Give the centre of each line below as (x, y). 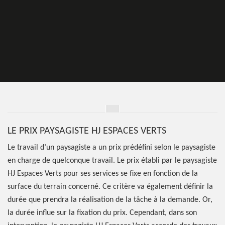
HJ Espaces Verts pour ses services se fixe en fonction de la (103, 174)
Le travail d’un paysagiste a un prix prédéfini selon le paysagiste (111, 148)
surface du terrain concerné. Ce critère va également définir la (110, 187)
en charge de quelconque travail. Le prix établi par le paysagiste (112, 161)
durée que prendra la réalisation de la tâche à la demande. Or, (110, 200)
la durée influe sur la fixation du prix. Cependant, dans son (102, 213)
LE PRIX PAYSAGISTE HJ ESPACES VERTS (87, 131)
